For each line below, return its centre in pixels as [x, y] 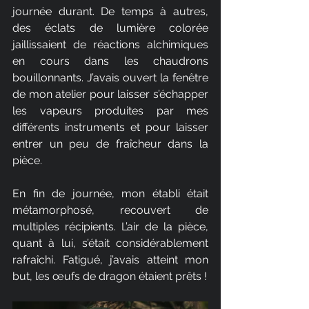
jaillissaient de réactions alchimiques [110, 44]
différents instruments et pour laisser [110, 127]
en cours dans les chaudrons [110, 61]
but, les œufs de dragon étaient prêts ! [110, 276]
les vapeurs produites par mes [110, 110]
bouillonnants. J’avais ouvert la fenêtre [110, 77]
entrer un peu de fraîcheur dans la [110, 143]
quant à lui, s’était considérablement [110, 243]
